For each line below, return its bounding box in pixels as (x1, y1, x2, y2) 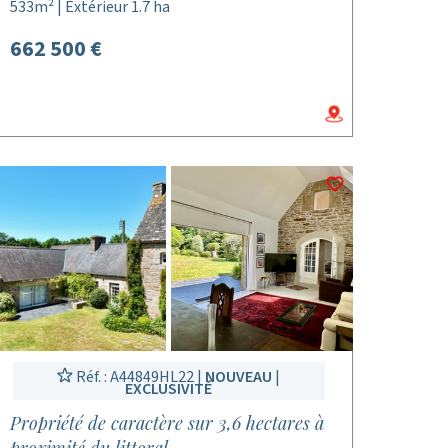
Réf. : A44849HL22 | (73, 366, 206, 388)
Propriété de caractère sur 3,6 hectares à (9, 411, 324, 435)
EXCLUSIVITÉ (125, 378, 213, 400)
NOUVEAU (205, 366, 273, 388)
